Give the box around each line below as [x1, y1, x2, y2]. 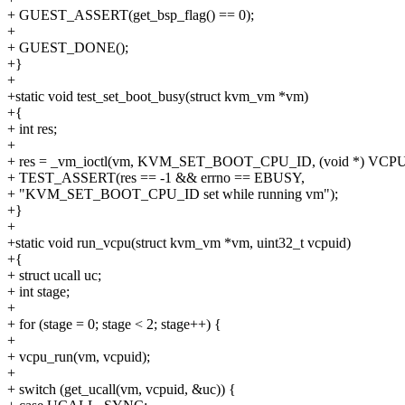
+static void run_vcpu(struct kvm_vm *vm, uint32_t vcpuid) [7, 235, 351, 251]
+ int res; [7, 121, 57, 137]
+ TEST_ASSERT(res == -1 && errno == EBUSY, [7, 170, 305, 186]
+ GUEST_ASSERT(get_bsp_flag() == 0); [7, 7, 254, 24]
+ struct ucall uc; [7, 268, 101, 284]
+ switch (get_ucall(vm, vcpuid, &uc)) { [7, 381, 236, 398]
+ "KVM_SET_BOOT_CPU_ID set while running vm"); [7, 186, 338, 202]
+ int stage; [7, 284, 70, 300]
